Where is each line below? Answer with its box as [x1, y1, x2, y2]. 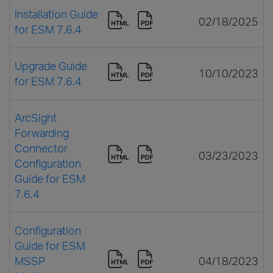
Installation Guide [15, 7, 98, 21]
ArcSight [15, 110, 57, 124]
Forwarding [15, 126, 69, 140]
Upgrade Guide [15, 58, 87, 73]
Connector [15, 141, 68, 155]
